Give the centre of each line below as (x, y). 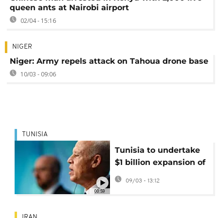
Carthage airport (149, 174)
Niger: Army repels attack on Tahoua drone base (109, 61)
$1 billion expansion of (160, 162)
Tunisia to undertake (157, 150)
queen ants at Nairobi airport (69, 7)
